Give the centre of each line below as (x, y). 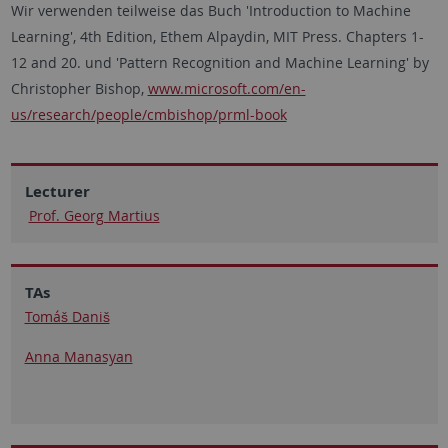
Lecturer (57, 191)
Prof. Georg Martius (94, 215)
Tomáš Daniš (67, 316)
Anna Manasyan (78, 356)
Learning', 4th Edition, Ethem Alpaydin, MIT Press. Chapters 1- (217, 36)
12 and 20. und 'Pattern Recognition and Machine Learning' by (219, 62)
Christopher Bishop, (79, 88)
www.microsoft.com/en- (226, 88)
